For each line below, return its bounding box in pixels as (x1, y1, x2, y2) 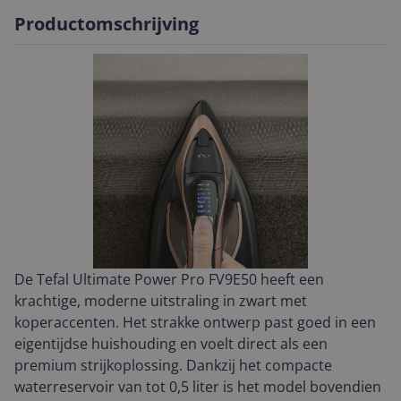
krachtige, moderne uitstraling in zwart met (14, 291, 307, 311)
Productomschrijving (14, 12, 199, 36)
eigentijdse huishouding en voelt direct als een (14, 334, 328, 354)
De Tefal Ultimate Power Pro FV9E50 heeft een (14, 269, 324, 289)
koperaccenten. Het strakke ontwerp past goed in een (14, 312, 376, 332)
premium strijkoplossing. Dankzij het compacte (14, 355, 332, 375)
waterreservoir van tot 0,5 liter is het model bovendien (14, 377, 381, 397)
